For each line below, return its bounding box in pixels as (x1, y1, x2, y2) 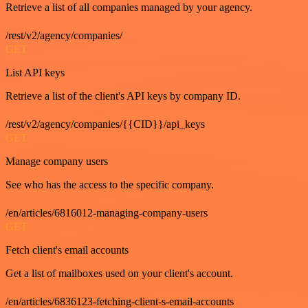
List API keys (5, 67, 65, 79)
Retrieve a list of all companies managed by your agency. (5, 1, 252, 14)
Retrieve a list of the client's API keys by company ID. (5, 90, 241, 102)
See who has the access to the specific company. (5, 179, 214, 191)
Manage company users (5, 155, 108, 168)
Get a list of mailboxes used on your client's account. (5, 267, 233, 280)
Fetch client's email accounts (5, 244, 129, 256)
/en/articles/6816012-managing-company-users (5, 207, 208, 219)
